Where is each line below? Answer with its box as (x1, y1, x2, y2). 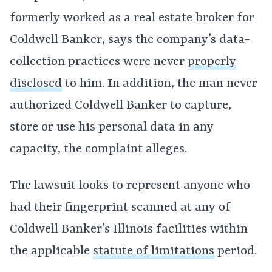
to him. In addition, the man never (62, 76, 257, 91)
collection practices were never (10, 55, 188, 69)
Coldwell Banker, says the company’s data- (10, 33, 250, 47)
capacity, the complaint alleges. (10, 142, 187, 157)
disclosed (10, 76, 62, 91)
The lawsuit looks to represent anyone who (10, 178, 250, 193)
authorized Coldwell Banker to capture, (10, 98, 231, 113)
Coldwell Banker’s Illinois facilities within (10, 222, 248, 237)
